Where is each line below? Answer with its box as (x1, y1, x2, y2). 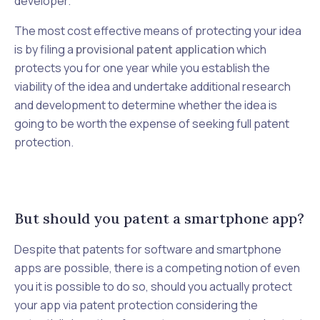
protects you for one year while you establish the (14, 60, 270, 76)
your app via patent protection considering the (14, 297, 258, 313)
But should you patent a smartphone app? (14, 209, 304, 227)
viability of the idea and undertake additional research (14, 79, 291, 94)
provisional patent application (76, 41, 234, 57)
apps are (14, 260, 64, 276)
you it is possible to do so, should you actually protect (14, 279, 292, 294)
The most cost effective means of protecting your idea (14, 23, 301, 39)
